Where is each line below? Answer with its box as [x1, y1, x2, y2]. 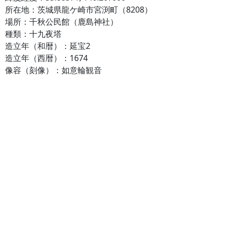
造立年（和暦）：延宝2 [5, 40, 90, 51]
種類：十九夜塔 [5, 28, 62, 39]
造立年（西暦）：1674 [5, 52, 88, 64]
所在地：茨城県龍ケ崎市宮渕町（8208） [5, 4, 152, 15]
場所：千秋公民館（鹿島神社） [5, 16, 118, 27]
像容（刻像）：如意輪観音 [5, 65, 102, 76]
